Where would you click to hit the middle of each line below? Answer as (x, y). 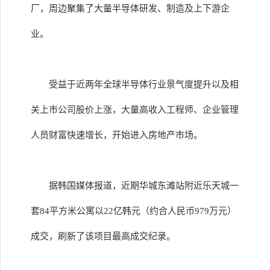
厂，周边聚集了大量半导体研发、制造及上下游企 (130, 8)
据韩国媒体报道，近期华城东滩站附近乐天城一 (144, 186)
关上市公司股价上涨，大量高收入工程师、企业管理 (135, 110)
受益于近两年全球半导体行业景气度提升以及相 (144, 84)
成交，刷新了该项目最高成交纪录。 (103, 236)
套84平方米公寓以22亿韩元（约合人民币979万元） (133, 211)
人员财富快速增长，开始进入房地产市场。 (117, 135)
